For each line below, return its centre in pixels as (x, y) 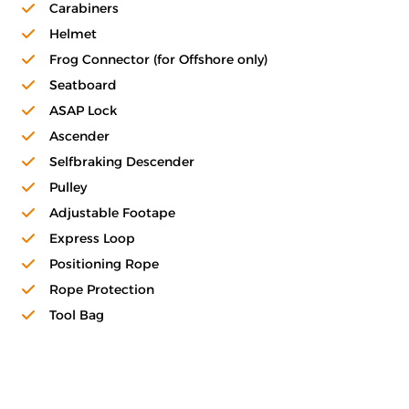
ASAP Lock (83, 111)
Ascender (79, 136)
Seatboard (83, 85)
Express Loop (92, 239)
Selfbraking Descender (122, 162)
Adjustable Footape (112, 213)
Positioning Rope (104, 264)
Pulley (68, 188)
